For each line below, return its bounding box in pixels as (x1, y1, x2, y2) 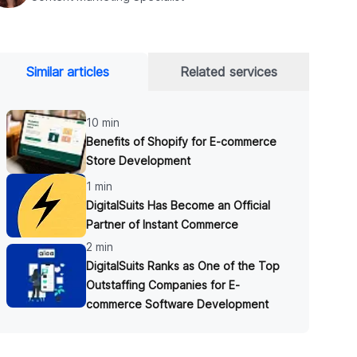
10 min (86, 116, 120, 129)
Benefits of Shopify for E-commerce (86, 135, 277, 148)
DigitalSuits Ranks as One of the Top (86, 259, 280, 273)
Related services (180, 64, 278, 80)
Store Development (86, 154, 191, 167)
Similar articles (26, 64, 110, 80)
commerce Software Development (86, 297, 269, 311)
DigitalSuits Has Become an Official (86, 198, 271, 212)
